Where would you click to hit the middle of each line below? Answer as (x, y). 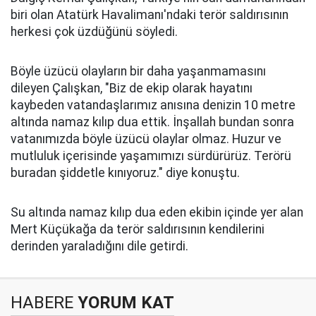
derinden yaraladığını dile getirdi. (99, 246)
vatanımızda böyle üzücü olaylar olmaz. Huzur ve (146, 139)
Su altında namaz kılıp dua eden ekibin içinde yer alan (157, 212)
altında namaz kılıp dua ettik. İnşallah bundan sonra (152, 122)
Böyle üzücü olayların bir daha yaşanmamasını (138, 71)
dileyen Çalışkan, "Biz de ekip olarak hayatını (132, 88)
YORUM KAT (124, 303)
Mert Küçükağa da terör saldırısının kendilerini (138, 229)
